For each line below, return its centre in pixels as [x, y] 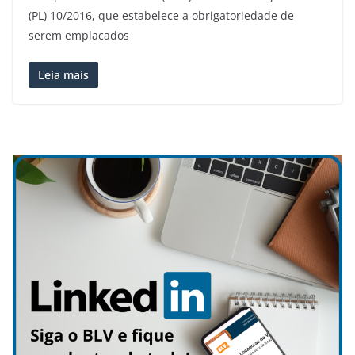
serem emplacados [79, 35]
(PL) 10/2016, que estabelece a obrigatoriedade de [161, 15]
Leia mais [63, 74]
